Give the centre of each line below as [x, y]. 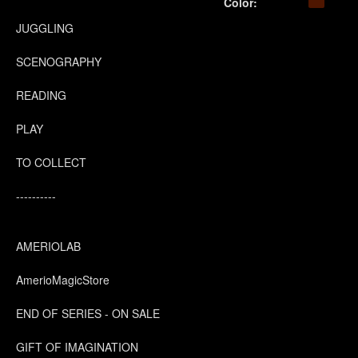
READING [41, 95]
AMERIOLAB [48, 246]
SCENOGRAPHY [59, 62]
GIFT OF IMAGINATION [77, 347]
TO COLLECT [51, 162]
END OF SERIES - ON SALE [88, 313]
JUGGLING [45, 28]
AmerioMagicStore [63, 280]
